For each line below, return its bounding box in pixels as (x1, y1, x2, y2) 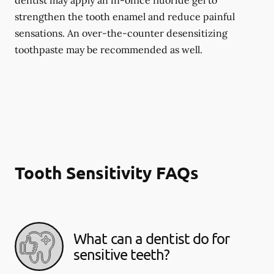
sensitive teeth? (73, 245, 169, 263)
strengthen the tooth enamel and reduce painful (15, 10, 235, 23)
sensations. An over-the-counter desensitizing (15, 27, 228, 39)
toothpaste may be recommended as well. (15, 43, 202, 56)
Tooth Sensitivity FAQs (15, 161, 199, 183)
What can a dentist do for (73, 229, 230, 247)
